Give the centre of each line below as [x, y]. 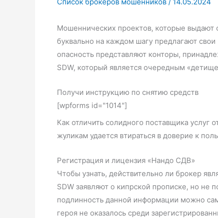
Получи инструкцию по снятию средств [128, 92]
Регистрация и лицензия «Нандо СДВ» [126, 160]
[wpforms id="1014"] [92, 105]
